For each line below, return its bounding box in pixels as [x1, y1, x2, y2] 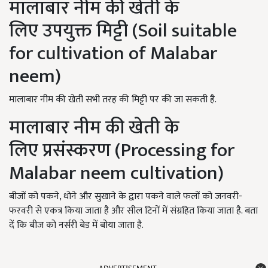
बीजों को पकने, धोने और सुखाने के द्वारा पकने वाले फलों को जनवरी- [9, 188, 242, 205]
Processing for [121, 135, 234, 167]
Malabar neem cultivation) [9, 157, 224, 190]
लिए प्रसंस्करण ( [9, 135, 121, 167]
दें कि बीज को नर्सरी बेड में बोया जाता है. [9, 217, 144, 234]
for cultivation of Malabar [9, 38, 217, 70]
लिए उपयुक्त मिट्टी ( [9, 15, 138, 47]
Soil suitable [138, 15, 237, 47]
